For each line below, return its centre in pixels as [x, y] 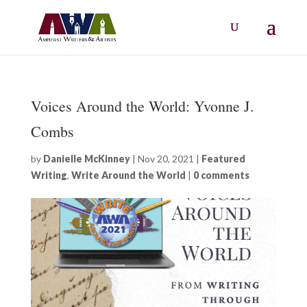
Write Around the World [128, 175]
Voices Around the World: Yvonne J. [142, 106]
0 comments [221, 175]
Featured [223, 159]
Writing [49, 175]
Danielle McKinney [86, 159]
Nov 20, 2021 [165, 159]
